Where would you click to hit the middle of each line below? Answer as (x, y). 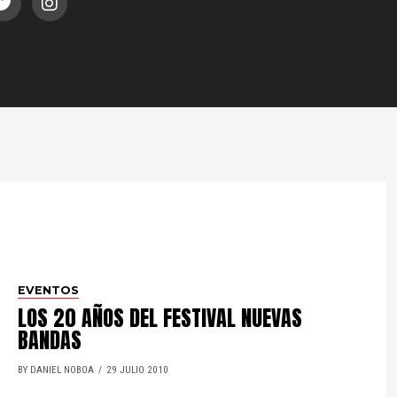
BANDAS (50, 340)
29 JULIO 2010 (138, 370)
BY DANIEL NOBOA (56, 370)
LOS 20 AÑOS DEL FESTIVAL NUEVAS (160, 318)
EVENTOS (49, 290)
